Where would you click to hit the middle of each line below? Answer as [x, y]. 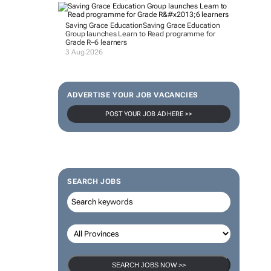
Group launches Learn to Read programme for [140, 34]
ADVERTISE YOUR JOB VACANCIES [132, 95]
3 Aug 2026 [84, 52]
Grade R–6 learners [96, 42]
